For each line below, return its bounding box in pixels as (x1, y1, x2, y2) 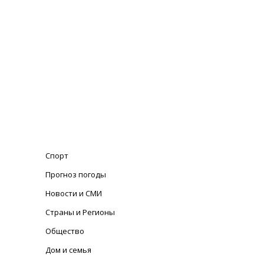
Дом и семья (45, 245, 92, 255)
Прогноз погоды (45, 169, 107, 180)
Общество (45, 226, 85, 236)
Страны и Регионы (45, 207, 115, 217)
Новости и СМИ (45, 188, 103, 199)
